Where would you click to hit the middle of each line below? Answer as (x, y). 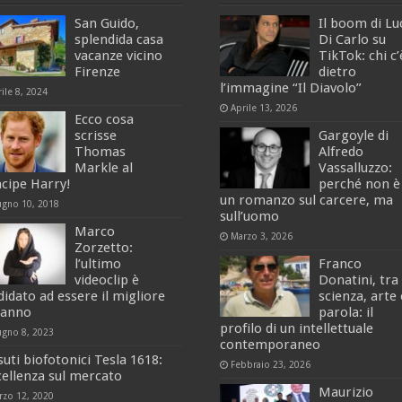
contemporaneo (270, 345)
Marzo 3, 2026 (261, 236)
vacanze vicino (119, 56)
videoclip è (107, 280)
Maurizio (345, 392)
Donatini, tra (358, 280)
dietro (337, 72)
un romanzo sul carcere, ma (306, 200)
